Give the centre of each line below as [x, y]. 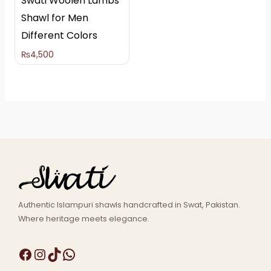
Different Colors [59, 36]
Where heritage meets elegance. [84, 219]
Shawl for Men [54, 18]
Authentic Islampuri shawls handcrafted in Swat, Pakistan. [129, 205]
